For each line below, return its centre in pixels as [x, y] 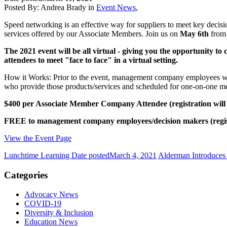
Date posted [90, 155]
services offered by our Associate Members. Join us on [92, 33]
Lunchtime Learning [38, 155]
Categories [26, 175]
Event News [116, 7]
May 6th [194, 33]
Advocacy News [51, 195]
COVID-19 [43, 204]
